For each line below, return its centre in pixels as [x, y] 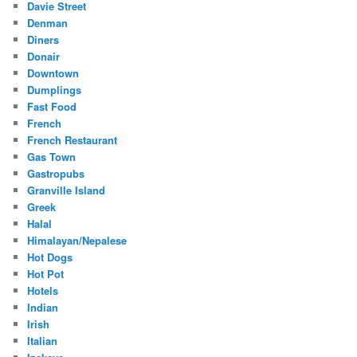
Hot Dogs [50, 257]
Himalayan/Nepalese [77, 241]
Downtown [53, 73]
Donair [44, 57]
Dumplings [55, 90]
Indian [43, 308]
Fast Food [52, 107]
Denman [48, 23]
